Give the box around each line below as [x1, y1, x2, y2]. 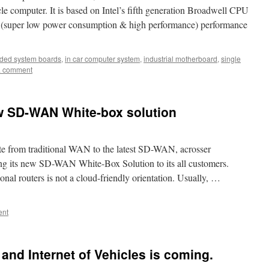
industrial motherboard [144, 53, 217, 64]
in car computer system [65, 53, 140, 64]
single [221, 53, 241, 64]
